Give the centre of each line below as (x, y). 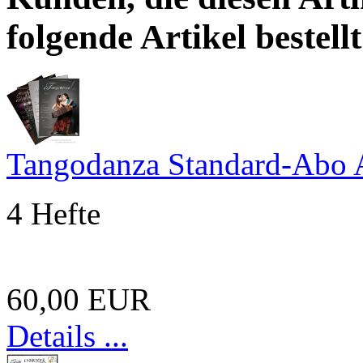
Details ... (67, 335)
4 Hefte (53, 213)
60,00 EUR (79, 299)
